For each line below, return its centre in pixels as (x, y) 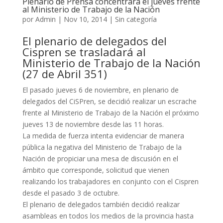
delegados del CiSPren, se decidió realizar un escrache (109, 101)
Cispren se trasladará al (84, 52)
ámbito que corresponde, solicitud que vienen (96, 170)
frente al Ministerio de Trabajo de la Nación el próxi (105, 113)
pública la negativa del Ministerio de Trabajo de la (102, 147)
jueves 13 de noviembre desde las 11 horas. (93, 124)
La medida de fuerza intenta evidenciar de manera (103, 136)
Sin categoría (136, 19)
